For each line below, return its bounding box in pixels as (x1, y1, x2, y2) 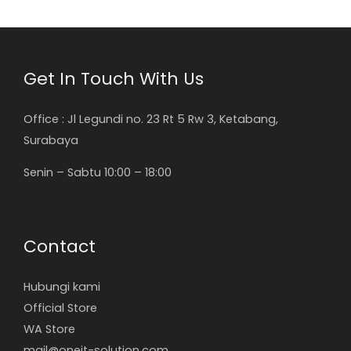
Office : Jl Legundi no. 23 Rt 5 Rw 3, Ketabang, (24, 110, 278, 127)
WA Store (24, 320, 75, 337)
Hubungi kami (24, 278, 100, 295)
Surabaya (24, 132, 78, 148)
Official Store (24, 299, 97, 316)
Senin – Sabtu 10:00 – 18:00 (24, 165, 172, 181)
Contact (24, 234, 96, 259)
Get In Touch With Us (24, 66, 204, 91)
